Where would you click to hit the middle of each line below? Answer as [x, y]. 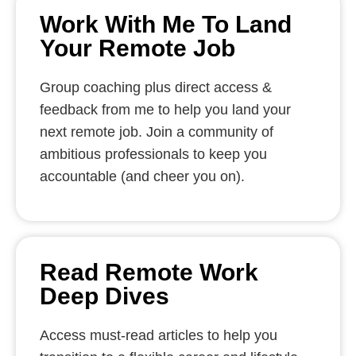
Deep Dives [104, 296]
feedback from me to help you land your [165, 110]
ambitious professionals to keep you [153, 154]
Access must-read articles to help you [159, 335]
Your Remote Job [137, 48]
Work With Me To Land [166, 24]
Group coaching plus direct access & [156, 87]
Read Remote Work [149, 272]
